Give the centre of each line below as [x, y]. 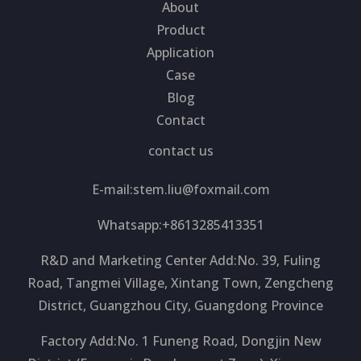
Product [180, 29]
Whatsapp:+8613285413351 [180, 224]
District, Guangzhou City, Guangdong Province [180, 305]
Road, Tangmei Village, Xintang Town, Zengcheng [180, 282]
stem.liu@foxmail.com [201, 189]
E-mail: [112, 189]
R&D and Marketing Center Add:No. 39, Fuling [180, 260]
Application [180, 52]
